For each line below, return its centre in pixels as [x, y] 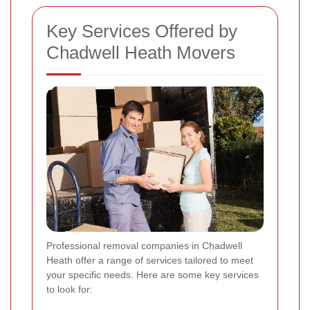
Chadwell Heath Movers [141, 53]
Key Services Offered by [142, 31]
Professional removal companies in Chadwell [144, 245]
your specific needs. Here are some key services [153, 274]
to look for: [70, 289]
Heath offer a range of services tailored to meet [150, 260]
